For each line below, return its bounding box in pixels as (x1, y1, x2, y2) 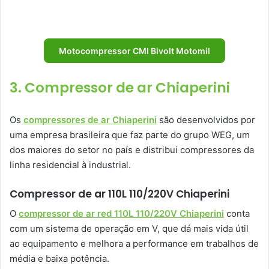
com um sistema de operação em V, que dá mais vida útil (10, 223, 249, 235)
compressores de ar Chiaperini (23, 113, 157, 125)
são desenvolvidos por (157, 113, 255, 125)
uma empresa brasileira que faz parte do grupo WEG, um (10, 128, 250, 141)
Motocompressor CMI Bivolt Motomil (59, 45, 210, 56)
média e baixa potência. (10, 253, 109, 265)
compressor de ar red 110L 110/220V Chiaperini (19, 208, 224, 220)
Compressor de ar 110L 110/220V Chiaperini (10, 186, 229, 201)
